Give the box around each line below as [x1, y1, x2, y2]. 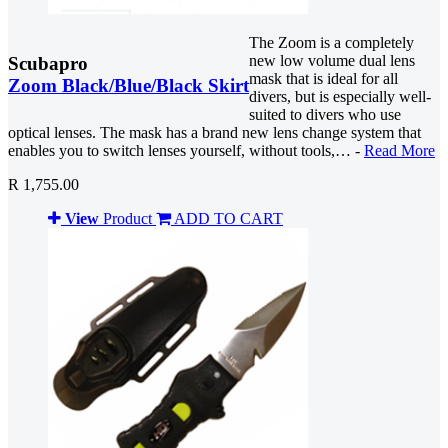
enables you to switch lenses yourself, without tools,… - [8, 142, 364, 160]
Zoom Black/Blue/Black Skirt [8, 75, 249, 97]
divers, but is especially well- [249, 88, 431, 106]
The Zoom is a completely [249, 34, 414, 52]
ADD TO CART [174, 210, 283, 228]
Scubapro [8, 53, 88, 75]
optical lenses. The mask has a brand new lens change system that [8, 124, 421, 142]
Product [99, 210, 156, 228]
